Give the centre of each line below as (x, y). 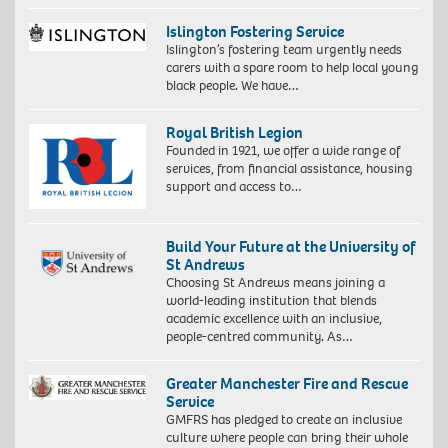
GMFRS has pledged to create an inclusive (283, 419)
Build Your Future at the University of (290, 246)
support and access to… (233, 186)
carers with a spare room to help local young (292, 67)
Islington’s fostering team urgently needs (283, 49)
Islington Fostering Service (254, 31)
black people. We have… (232, 85)
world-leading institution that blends (271, 300)
